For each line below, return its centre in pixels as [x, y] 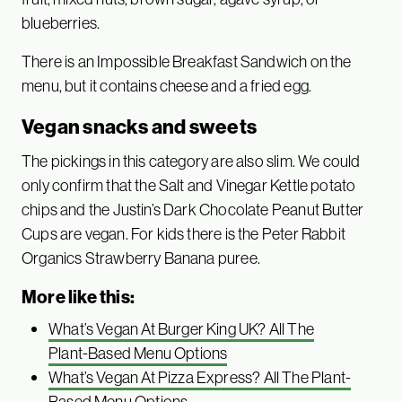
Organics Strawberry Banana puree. [141, 258]
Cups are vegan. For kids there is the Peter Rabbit [184, 233]
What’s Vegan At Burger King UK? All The [182, 328]
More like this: [78, 296]
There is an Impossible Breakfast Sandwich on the [187, 61]
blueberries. [61, 22]
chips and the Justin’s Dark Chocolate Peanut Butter [193, 209]
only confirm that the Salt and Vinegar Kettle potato [189, 185]
